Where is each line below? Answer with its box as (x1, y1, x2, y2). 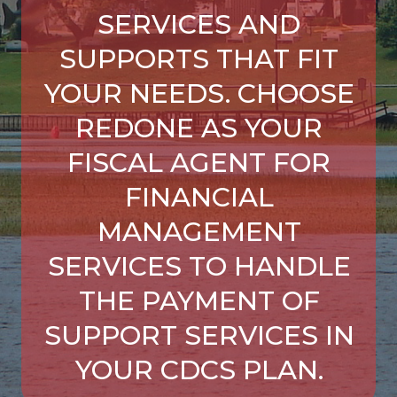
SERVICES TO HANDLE (47, 250, 351, 284)
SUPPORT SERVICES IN (43, 319, 354, 353)
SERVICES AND (97, 8, 300, 42)
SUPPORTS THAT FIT (59, 43, 339, 76)
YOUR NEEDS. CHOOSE (43, 77, 354, 111)
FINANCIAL (124, 181, 274, 214)
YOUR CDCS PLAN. (74, 354, 323, 387)
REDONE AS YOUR (75, 112, 323, 145)
